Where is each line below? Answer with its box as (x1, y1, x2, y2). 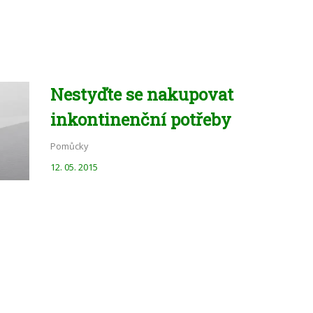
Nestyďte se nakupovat (50, 83, 233, 105)
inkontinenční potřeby (50, 108, 231, 131)
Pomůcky (50, 140, 88, 152)
